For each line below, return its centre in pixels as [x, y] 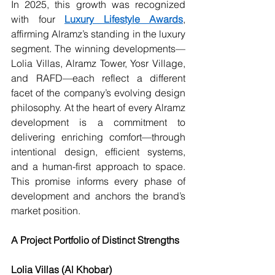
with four [38, 19]
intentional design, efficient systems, [98, 152]
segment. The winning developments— [98, 49]
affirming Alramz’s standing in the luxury [98, 34]
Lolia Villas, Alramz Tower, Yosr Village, [98, 64]
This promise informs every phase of [98, 181]
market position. [46, 211]
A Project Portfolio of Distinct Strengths [95, 240]
